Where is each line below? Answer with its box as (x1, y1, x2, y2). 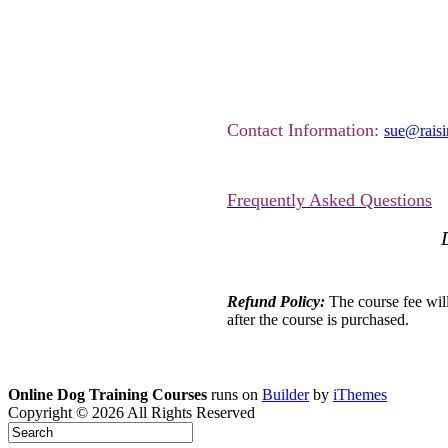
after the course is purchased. (227, 311, 409, 329)
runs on (207, 386, 262, 403)
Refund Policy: (227, 293, 325, 311)
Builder (262, 386, 309, 403)
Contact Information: (227, 120, 384, 140)
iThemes (333, 386, 387, 403)
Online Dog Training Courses (8, 386, 207, 403)
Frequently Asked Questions (227, 190, 432, 210)
